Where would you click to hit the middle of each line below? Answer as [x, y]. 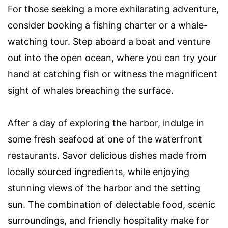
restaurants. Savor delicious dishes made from [107, 155]
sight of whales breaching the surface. [91, 90]
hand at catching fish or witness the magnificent [112, 74]
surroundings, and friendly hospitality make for [108, 220]
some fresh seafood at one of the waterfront [105, 139]
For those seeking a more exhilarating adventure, [113, 9]
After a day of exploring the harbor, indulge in [106, 123]
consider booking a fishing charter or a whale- [108, 25]
